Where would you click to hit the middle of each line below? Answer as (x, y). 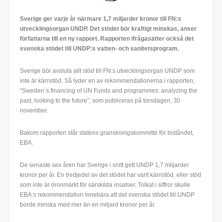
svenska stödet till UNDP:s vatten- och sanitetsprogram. (99, 49)
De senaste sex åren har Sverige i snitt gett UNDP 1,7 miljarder (104, 165)
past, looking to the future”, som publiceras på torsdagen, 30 (100, 101)
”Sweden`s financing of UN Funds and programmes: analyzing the (109, 91)
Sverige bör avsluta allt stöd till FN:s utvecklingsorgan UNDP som (107, 71)
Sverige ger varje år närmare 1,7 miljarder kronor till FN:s (101, 19)
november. (34, 111)
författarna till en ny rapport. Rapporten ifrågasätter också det (107, 39)
